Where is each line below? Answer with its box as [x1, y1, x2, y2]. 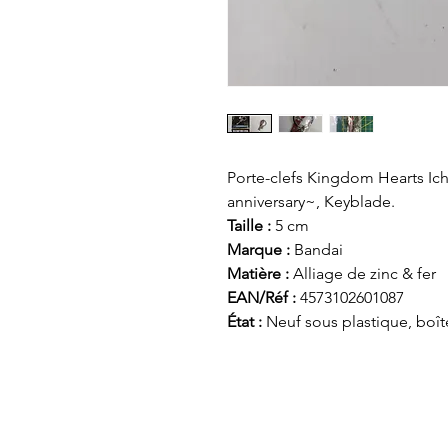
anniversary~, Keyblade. [227, 191, 395, 211]
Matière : [227, 263, 293, 283]
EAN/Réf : [227, 287, 296, 307]
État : [227, 311, 266, 331]
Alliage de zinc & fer [293, 263, 436, 283]
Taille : [227, 215, 275, 235]
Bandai [290, 239, 343, 259]
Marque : [227, 239, 290, 259]
